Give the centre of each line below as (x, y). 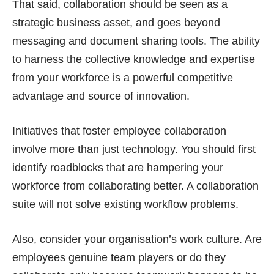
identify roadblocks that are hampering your (118, 167)
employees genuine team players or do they (119, 257)
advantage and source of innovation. (101, 96)
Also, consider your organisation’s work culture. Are (137, 239)
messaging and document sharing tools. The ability (136, 41)
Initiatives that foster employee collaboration (119, 131)
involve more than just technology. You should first (134, 149)
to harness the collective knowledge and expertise (134, 59)
